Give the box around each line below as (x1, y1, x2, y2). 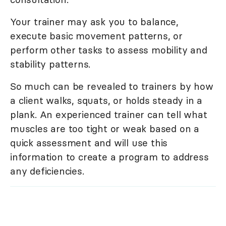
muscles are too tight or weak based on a (10, 123, 199, 135)
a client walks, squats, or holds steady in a (10, 94, 203, 107)
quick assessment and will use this (10, 137, 168, 149)
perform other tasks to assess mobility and (10, 44, 207, 56)
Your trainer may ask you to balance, (10, 16, 179, 28)
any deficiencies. (10, 165, 84, 178)
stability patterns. (10, 58, 91, 71)
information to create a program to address (10, 151, 209, 163)
